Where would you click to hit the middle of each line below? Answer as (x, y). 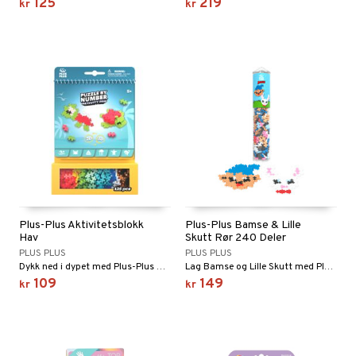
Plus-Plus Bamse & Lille (243, 225)
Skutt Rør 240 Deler (236, 238)
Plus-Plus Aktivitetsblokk (81, 225)
